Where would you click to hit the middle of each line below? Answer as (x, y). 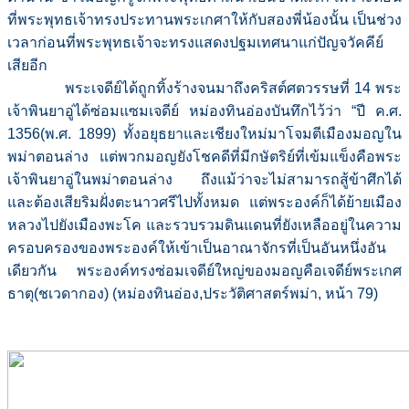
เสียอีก (27, 66)
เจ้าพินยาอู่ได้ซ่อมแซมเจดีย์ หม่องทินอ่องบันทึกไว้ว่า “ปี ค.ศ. (204, 111)
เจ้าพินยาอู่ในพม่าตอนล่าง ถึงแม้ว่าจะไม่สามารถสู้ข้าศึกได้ (204, 180)
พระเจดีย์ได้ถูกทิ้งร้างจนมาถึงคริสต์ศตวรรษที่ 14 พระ (204, 89)
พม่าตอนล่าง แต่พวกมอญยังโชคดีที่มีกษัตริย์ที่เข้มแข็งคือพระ (204, 157)
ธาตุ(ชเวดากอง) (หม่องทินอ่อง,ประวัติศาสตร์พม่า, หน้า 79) (193, 294)
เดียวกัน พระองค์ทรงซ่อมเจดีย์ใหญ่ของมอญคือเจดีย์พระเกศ (204, 271)
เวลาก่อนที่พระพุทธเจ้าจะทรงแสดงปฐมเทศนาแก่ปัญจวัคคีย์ (195, 43)
